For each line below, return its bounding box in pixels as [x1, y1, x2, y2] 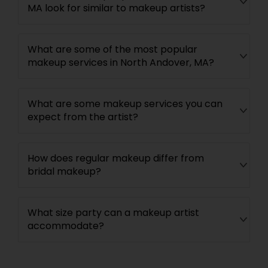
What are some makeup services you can [28, 97, 223, 111]
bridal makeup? [28, 165, 101, 178]
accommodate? [28, 219, 104, 233]
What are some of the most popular [28, 42, 197, 56]
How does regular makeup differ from [28, 151, 204, 165]
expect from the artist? [28, 110, 138, 124]
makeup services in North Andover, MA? [28, 56, 214, 69]
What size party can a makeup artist [28, 206, 199, 220]
